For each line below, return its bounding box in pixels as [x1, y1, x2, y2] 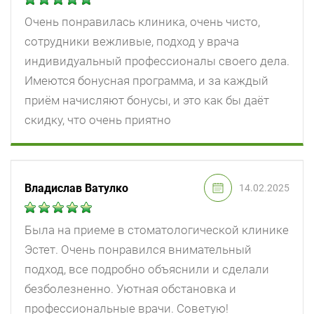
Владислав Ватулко [25, 181, 128, 195]
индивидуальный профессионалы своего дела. [25, 54, 289, 69]
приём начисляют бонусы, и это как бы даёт [25, 93, 269, 108]
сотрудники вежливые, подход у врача [25, 34, 239, 49]
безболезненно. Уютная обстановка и [25, 282, 236, 296]
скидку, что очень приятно [25, 113, 171, 128]
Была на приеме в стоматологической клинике [25, 223, 289, 238]
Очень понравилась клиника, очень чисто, [25, 15, 260, 29]
